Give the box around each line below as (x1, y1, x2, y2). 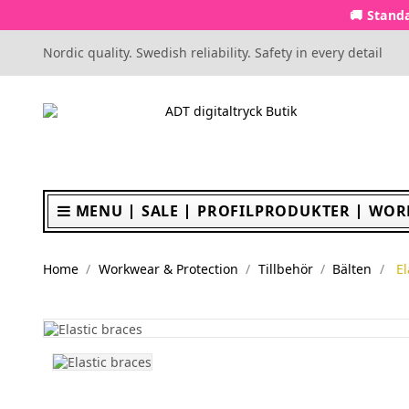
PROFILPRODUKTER (197, 201, 351, 221)
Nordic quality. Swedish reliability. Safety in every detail (43, 44, 383, 61)
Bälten (332, 260, 372, 278)
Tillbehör (257, 260, 313, 278)
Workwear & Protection (98, 260, 238, 278)
